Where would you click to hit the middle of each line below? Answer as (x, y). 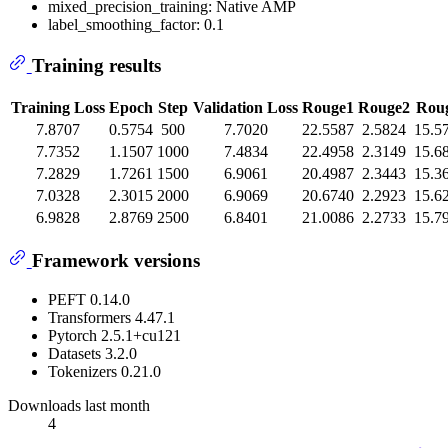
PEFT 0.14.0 (89, 299)
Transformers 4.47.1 (111, 317)
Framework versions (115, 261)
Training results (96, 65)
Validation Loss (245, 107)
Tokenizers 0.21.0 (104, 371)
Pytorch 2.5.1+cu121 (114, 335)
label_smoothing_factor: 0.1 (136, 25)
